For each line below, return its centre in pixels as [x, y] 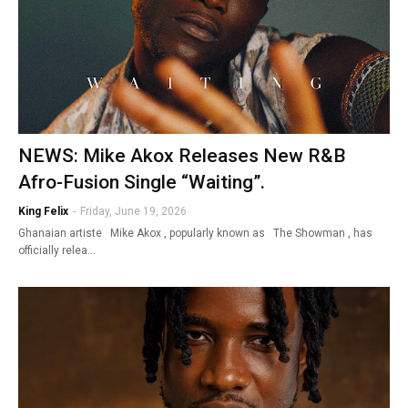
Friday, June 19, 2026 [133, 211]
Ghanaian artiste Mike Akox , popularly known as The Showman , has [195, 233]
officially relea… [57, 250]
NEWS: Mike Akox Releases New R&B [182, 155]
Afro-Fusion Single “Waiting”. [142, 182]
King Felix [43, 211]
